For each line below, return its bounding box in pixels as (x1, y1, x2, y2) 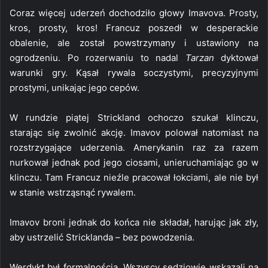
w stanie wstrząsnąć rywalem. (10, 186, 136, 198)
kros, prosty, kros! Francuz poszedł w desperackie (10, 22, 258, 33)
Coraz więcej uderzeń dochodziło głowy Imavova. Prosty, (10, 7, 258, 19)
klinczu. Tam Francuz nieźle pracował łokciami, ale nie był (10, 171, 258, 183)
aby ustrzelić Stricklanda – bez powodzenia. (10, 231, 194, 243)
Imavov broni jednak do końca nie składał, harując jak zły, (10, 216, 258, 228)
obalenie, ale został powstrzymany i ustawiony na (10, 36, 258, 48)
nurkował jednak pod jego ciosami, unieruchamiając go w (10, 156, 258, 168)
